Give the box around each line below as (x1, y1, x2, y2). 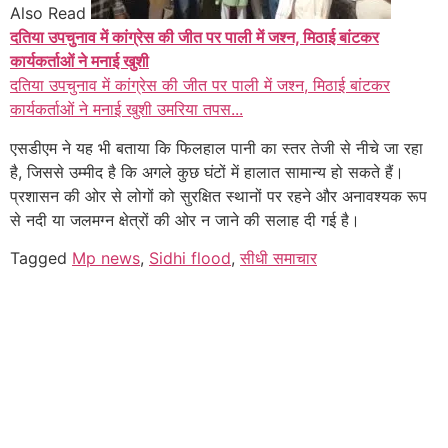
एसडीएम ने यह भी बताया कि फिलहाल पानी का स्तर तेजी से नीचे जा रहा (10, 137, 423, 158)
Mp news (72, 248, 140, 269)
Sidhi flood (149, 248, 231, 269)
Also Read (10, 3, 86, 24)
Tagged (10, 248, 72, 269)
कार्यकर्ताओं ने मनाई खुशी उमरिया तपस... (10, 99, 243, 120)
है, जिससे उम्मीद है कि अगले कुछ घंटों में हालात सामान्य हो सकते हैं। (10, 161, 404, 182)
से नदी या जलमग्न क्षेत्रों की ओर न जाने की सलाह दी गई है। (10, 209, 360, 230)
